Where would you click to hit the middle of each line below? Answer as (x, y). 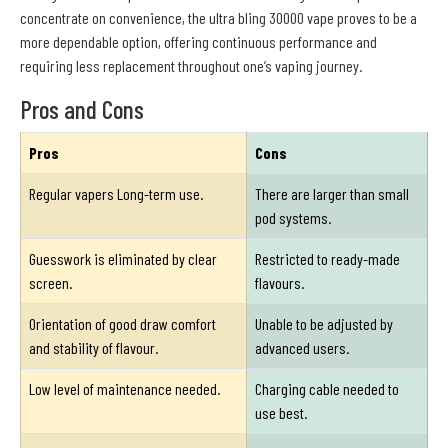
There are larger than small (332, 194)
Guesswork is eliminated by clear (123, 259)
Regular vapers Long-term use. (116, 194)
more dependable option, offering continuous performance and (198, 42)
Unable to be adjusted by (324, 324)
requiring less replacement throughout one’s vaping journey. (191, 66)
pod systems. (293, 218)
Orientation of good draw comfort (122, 324)
